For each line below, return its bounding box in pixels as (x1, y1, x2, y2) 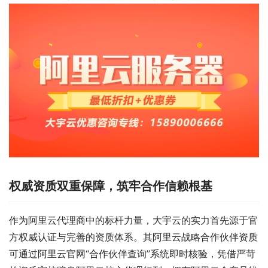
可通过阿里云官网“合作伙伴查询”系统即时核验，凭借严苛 (9, 247, 255, 260)
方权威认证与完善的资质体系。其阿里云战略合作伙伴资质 (9, 230, 258, 243)
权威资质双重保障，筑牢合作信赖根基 (9, 178, 212, 193)
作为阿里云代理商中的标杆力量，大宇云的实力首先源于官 (9, 214, 258, 226)
